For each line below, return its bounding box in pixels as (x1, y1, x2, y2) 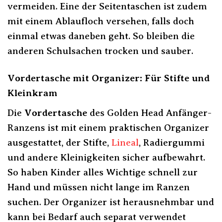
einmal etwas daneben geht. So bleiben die (7, 31, 195, 42)
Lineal (111, 137, 139, 148)
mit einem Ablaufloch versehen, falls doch (7, 16, 194, 27)
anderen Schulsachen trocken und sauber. (7, 46, 193, 56)
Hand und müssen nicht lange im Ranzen (7, 181, 190, 192)
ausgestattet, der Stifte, (7, 137, 111, 148)
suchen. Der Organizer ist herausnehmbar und (7, 196, 214, 207)
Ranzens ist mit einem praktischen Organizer (7, 122, 209, 133)
